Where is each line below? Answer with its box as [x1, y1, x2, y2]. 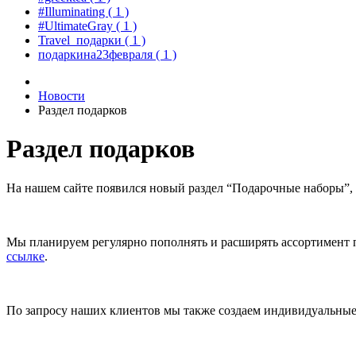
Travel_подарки [38, 33, 125, 47]
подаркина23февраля [38, 48, 156, 61]
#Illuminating [38, 5, 108, 18]
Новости [38, 89, 85, 103]
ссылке [6, 249, 44, 263]
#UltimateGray [38, 19, 116, 33]
